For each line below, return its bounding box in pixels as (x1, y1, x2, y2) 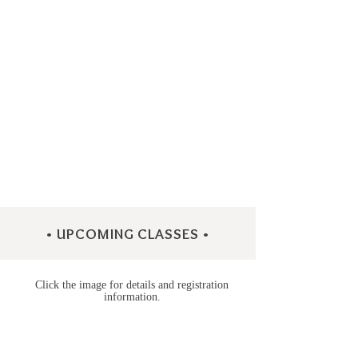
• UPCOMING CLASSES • (46, 225, 209, 244)
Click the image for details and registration (35, 279, 229, 292)
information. (103, 291, 161, 304)
